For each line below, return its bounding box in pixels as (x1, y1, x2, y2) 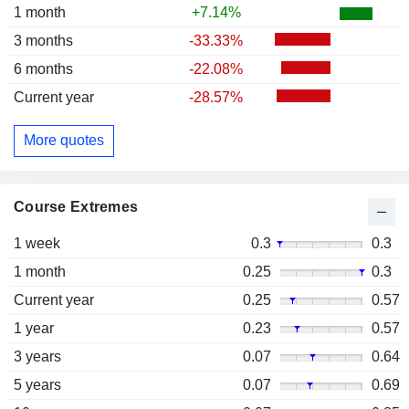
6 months (14, 60, 73, 77)
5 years (14, 377, 61, 393)
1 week (14, 236, 60, 252)
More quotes (24, 132, 104, 149)
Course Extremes (14, 199, 139, 215)
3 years (14, 349, 61, 365)
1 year (14, 320, 54, 337)
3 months (14, 32, 73, 48)
